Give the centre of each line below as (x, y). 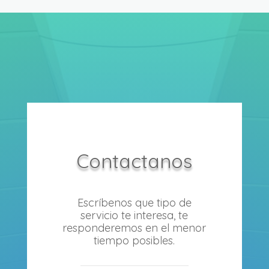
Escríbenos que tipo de (134, 202)
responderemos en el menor (134, 228)
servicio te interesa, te (134, 215)
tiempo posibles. (134, 240)
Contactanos (134, 161)
